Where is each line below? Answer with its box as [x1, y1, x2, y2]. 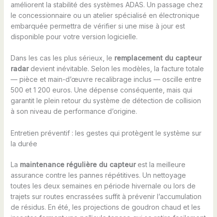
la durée [10, 139, 37, 148]
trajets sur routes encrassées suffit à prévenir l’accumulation [10, 192, 201, 201]
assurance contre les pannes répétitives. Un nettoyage [10, 170, 186, 179]
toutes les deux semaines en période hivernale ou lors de [10, 181, 196, 190]
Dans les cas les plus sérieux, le [10, 54, 114, 62]
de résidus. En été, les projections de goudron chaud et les [10, 202, 201, 211]
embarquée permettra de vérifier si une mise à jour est [10, 21, 185, 30]
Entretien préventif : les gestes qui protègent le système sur [10, 128, 201, 137]
